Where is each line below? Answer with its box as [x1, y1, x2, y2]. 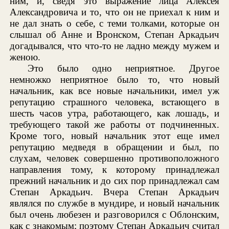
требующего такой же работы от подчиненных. [10, 119, 219, 130]
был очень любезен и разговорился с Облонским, [10, 209, 219, 220]
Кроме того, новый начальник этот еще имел [10, 130, 219, 142]
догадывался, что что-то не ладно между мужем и [10, 40, 219, 52]
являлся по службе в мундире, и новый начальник [10, 198, 219, 209]
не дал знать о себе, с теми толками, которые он [10, 18, 219, 29]
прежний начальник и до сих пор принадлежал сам [10, 175, 219, 187]
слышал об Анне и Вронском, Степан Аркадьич [10, 29, 219, 40]
